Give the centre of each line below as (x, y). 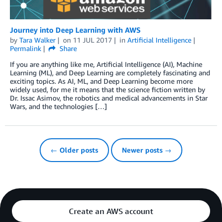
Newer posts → (147, 150)
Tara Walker (37, 40)
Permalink (26, 49)
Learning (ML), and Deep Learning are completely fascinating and (110, 73)
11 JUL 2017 (92, 40)
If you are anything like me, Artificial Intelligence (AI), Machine (106, 64)
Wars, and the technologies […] (58, 107)
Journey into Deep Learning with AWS (75, 30)
